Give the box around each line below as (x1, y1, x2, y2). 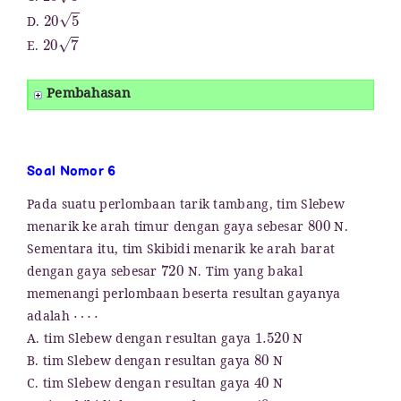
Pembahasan (47, 82, 131, 107)
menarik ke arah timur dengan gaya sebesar (27, 218, 308, 241)
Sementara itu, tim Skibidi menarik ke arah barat (27, 240, 336, 263)
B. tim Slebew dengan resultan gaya (27, 352, 254, 375)
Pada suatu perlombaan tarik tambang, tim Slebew (27, 195, 346, 218)
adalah (27, 307, 74, 330)
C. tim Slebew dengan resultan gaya (27, 374, 254, 397)
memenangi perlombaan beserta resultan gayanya (27, 285, 341, 308)
